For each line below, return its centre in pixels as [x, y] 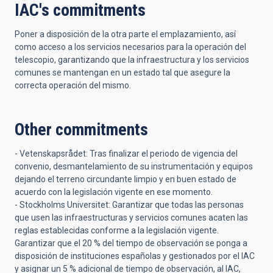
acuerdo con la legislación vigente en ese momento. [114, 192]
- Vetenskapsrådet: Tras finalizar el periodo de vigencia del [126, 154]
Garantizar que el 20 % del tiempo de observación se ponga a [131, 243]
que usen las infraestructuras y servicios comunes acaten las [131, 218]
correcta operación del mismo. [73, 85]
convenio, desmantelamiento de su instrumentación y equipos [134, 166]
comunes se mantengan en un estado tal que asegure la [122, 73]
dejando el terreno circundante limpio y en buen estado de [126, 179]
